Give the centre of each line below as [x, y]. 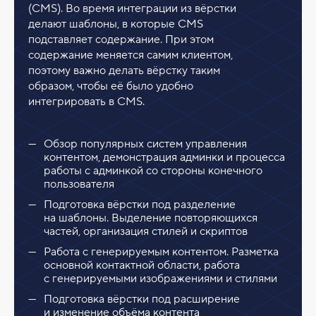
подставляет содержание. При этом [121, 39]
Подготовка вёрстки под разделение [140, 204]
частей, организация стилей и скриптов [146, 231]
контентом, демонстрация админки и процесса [165, 157]
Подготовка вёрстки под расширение [142, 299]
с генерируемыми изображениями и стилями [161, 279]
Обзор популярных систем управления [146, 144]
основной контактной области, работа [142, 266]
